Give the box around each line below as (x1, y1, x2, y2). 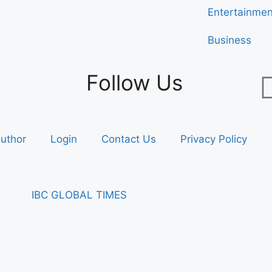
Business (207, 33, 251, 46)
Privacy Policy (180, 132, 247, 145)
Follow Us (86, 69, 183, 95)
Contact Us (101, 132, 156, 145)
